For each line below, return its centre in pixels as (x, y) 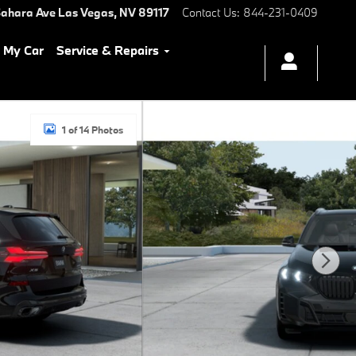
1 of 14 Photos (93, 130)
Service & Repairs (108, 50)
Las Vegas (86, 12)
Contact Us (209, 12)
